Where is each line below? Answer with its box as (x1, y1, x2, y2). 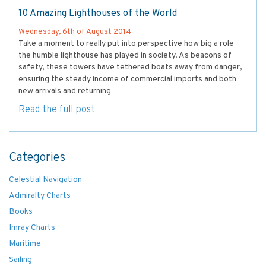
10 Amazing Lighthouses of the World (18, 8, 177, 20)
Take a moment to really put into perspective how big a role (18, 39, 234, 49)
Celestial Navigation (9, 175, 82, 185)
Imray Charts (9, 223, 55, 233)
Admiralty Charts (9, 191, 71, 201)
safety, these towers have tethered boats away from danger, (18, 62, 242, 73)
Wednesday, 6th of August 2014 (18, 27, 131, 37)
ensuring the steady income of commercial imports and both (18, 74, 236, 85)
